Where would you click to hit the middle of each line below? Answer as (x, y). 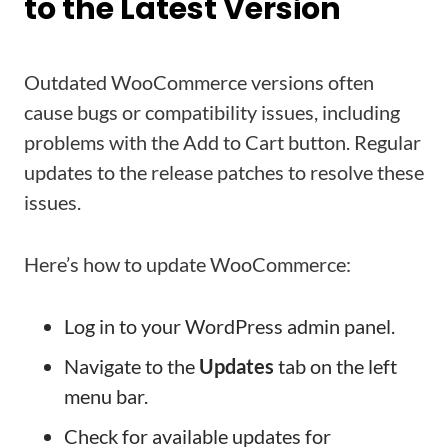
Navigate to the (131, 366)
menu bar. (106, 396)
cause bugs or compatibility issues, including (212, 112)
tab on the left (335, 366)
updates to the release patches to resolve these (224, 172)
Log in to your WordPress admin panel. (229, 326)
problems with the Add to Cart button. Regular (222, 142)
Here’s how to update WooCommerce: (187, 264)
